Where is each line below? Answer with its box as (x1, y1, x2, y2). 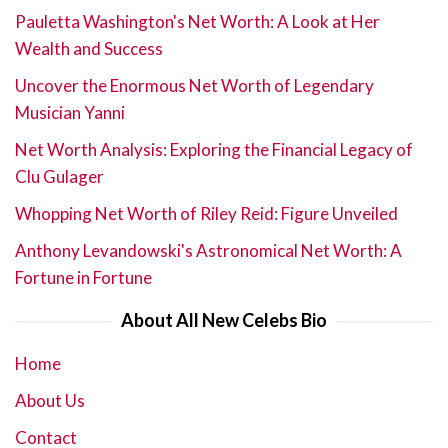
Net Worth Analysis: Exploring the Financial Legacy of (15, 138, 413, 160)
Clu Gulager (15, 165, 104, 187)
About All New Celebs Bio (121, 308, 327, 331)
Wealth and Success (15, 37, 163, 59)
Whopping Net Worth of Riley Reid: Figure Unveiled (15, 202, 398, 224)
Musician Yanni (15, 101, 125, 123)
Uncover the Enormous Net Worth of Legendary (15, 74, 374, 96)
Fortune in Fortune (15, 266, 152, 288)
